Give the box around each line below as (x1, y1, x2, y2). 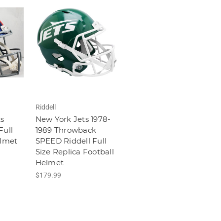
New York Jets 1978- (35, 114, 111, 124)
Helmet (35, 158, 64, 168)
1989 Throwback (35, 125, 96, 135)
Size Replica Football (35, 147, 114, 157)
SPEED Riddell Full (35, 136, 107, 146)
